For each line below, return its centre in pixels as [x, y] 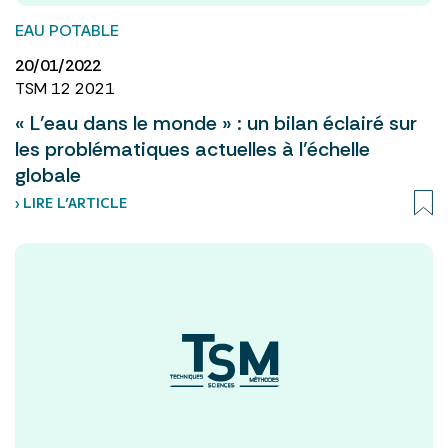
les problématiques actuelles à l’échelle [192, 148]
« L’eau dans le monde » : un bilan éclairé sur [216, 122]
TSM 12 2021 [65, 88]
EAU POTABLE [67, 29]
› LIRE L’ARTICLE [71, 202]
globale [48, 174]
